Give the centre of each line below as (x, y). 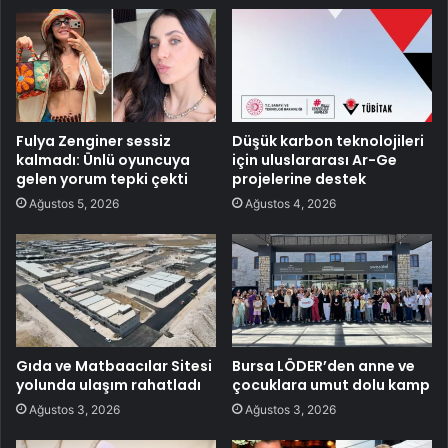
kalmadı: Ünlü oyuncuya (103, 159)
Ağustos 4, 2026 (290, 203)
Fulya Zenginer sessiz (93, 140)
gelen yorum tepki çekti (102, 178)
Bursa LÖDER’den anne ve (323, 365)
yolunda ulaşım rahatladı (108, 384)
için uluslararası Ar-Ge (314, 159)
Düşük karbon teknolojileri (328, 140)
